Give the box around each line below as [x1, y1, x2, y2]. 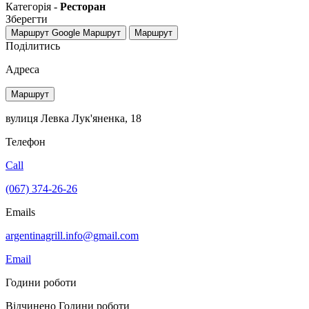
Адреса [6, 63, 39, 75]
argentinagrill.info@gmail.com [6, 229, 139, 241]
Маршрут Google [11, 27, 80, 38]
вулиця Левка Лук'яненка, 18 [6, 112, 141, 124]
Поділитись [6, 39, 60, 52]
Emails [6, 206, 35, 218]
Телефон [6, 135, 46, 148]
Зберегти [6, 12, 48, 25]
